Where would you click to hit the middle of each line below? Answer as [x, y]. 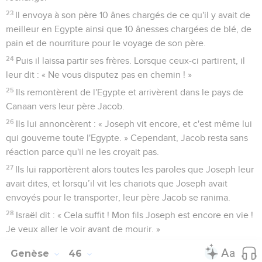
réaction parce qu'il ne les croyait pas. [82, 152]
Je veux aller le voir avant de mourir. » [83, 229]
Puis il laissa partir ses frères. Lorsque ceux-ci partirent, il [131, 61]
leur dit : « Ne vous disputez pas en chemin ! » [99, 75]
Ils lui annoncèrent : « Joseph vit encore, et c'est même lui [134, 124]
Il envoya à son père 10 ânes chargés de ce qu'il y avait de [133, 15]
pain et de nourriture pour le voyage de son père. [106, 43]
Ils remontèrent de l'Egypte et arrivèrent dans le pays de [130, 92]
